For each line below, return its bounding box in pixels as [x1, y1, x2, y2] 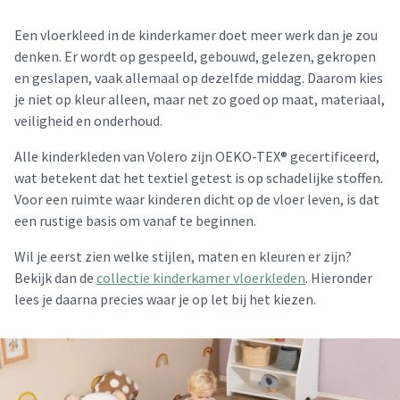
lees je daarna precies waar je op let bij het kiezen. [14, 290, 316, 308]
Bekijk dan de [14, 269, 96, 287]
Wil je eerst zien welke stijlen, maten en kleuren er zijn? [14, 247, 352, 265]
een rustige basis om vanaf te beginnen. [14, 212, 256, 229]
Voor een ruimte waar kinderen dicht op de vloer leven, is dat [14, 190, 379, 208]
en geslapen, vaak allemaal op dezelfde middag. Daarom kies [14, 69, 383, 87]
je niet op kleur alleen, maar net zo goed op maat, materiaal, [14, 90, 385, 108]
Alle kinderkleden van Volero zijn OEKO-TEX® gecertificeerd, [14, 147, 379, 165]
